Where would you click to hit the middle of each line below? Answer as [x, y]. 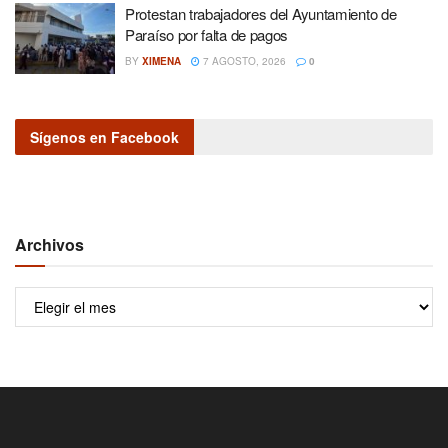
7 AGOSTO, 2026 [243, 60]
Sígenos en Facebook [104, 137]
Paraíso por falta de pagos [207, 34]
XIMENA [161, 60]
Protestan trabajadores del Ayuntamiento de [261, 13]
